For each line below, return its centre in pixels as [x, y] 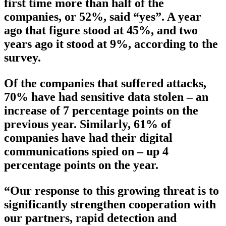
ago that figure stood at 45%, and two [101, 30]
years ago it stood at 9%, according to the [111, 44]
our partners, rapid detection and [90, 218]
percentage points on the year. [81, 165]
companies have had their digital [88, 137]
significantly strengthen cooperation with [110, 204]
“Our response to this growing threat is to [111, 190]
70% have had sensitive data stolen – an [106, 97]
